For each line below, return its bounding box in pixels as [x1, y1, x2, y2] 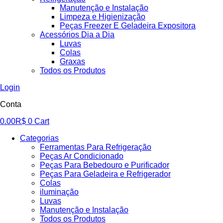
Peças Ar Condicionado [40, 151, 123, 160]
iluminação [40, 187, 79, 196]
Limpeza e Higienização [60, 12, 145, 21]
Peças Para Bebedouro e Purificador [40, 160, 169, 169]
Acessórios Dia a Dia [40, 30, 114, 39]
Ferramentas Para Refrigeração [40, 142, 151, 151]
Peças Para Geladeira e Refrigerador [40, 169, 171, 178]
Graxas [60, 57, 85, 66]
